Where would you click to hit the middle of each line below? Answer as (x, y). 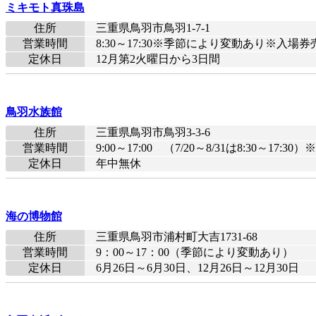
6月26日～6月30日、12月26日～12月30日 (197, 268)
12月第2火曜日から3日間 (158, 59)
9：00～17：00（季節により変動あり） (195, 253)
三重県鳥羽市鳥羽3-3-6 (153, 133)
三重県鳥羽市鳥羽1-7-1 (153, 28)
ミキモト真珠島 (45, 8)
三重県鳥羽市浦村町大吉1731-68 (177, 237)
